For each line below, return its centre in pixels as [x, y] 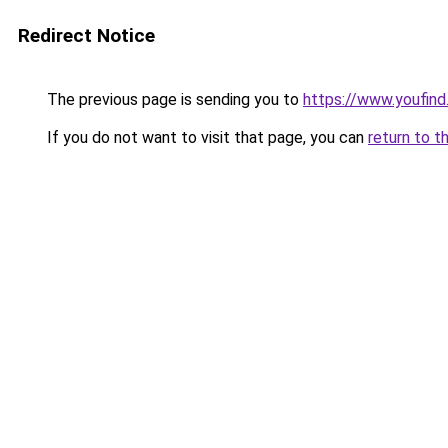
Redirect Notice [86, 35]
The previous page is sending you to [173, 99]
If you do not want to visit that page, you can [205, 137]
